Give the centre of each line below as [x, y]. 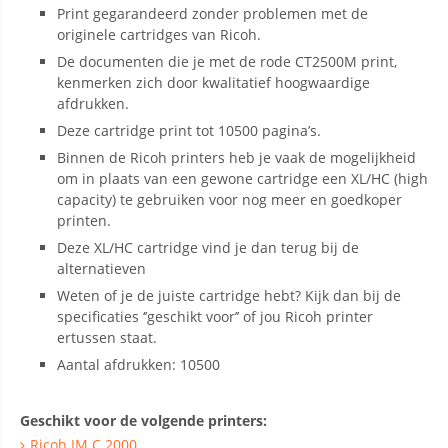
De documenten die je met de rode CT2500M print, [227, 61]
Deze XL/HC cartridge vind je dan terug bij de [208, 247]
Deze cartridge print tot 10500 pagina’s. [189, 130]
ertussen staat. [107, 337]
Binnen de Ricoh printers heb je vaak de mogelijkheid [236, 157]
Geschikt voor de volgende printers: [143, 420]
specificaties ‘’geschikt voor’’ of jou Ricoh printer [215, 316]
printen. [84, 220]
